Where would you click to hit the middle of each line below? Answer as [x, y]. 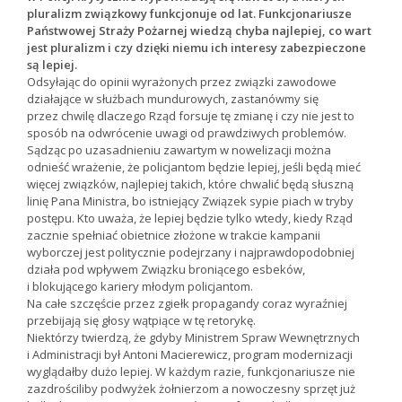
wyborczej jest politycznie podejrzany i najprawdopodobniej [191, 253]
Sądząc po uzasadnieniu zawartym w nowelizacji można [179, 150]
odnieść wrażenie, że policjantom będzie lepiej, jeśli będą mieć [194, 167]
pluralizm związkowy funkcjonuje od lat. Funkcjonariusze [189, 14]
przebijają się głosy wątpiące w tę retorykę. [141, 321]
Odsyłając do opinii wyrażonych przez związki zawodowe [182, 82]
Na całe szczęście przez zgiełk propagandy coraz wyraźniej [187, 304]
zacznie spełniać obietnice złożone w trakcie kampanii [174, 236]
